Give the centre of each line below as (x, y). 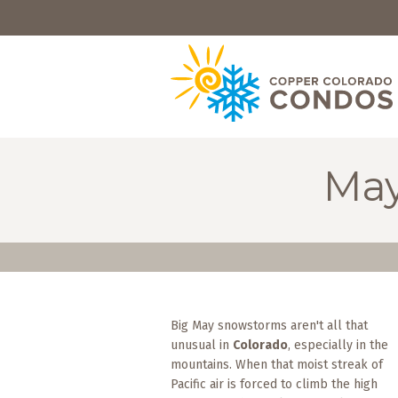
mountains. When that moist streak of (277, 365)
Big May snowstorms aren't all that (269, 326)
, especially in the (338, 345)
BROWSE (36, 67)
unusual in (202, 345)
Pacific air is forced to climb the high (274, 384)
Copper (53, 346)
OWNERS (36, 130)
